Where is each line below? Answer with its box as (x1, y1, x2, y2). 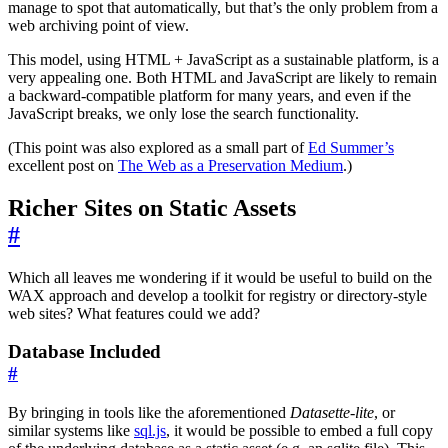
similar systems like (8, 422, 134, 440)
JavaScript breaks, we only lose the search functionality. (8, 104, 359, 122)
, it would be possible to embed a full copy (166, 422, 433, 440)
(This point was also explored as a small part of (8, 138, 308, 156)
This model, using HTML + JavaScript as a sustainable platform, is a (8, 50, 439, 68)
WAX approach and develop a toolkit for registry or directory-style (8, 286, 427, 304)
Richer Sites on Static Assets (8, 194, 296, 221)
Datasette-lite (290, 404, 374, 422)
